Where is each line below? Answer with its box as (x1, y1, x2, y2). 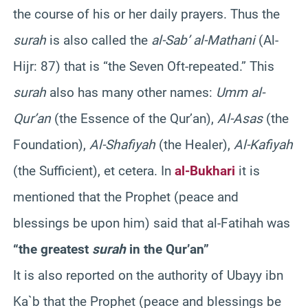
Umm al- (216, 84, 265, 100)
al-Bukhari (175, 162, 235, 179)
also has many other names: (46, 84, 216, 100)
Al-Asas (217, 110, 263, 126)
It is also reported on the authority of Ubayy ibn (13, 267, 283, 283)
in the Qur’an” (126, 241, 209, 257)
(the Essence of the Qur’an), (51, 110, 217, 126)
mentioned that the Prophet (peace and (13, 188, 239, 205)
